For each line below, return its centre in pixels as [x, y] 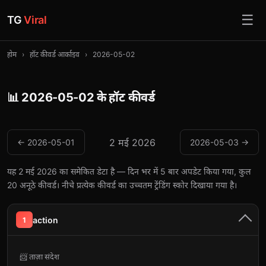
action [45, 220]
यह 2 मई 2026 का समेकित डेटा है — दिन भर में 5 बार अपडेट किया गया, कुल [129, 171]
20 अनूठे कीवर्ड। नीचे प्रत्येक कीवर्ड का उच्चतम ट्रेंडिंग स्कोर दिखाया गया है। [122, 185]
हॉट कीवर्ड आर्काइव [55, 54]
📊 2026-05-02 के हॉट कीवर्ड [81, 97]
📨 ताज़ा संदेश [39, 256]
